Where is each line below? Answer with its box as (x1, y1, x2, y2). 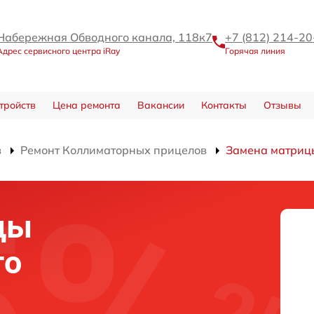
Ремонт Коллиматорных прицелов (20, 142, 207, 157)
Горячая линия (225, 45, 285, 56)
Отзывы (263, 98, 301, 111)
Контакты (200, 98, 247, 111)
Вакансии (137, 98, 184, 111)
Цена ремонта (52, 98, 121, 111)
